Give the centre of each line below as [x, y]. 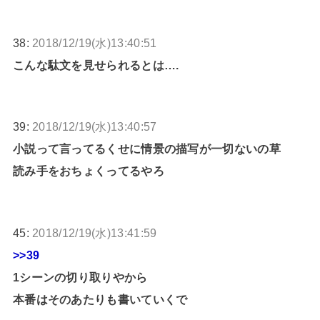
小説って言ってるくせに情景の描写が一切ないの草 [146, 149]
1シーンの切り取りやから [80, 277]
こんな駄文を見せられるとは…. [96, 65]
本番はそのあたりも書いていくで [100, 299]
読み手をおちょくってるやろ [88, 171]
